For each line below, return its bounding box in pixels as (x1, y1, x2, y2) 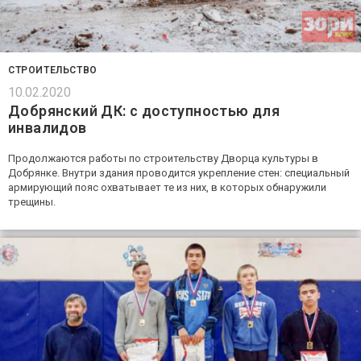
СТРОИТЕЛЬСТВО (8, 64, 98, 76)
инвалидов (8, 118, 87, 136)
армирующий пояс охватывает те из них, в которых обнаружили (8, 180, 326, 193)
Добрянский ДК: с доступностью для (8, 102, 280, 119)
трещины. (8, 195, 56, 208)
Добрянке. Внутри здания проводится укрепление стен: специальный (8, 166, 350, 179)
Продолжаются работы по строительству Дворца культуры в (8, 151, 318, 164)
